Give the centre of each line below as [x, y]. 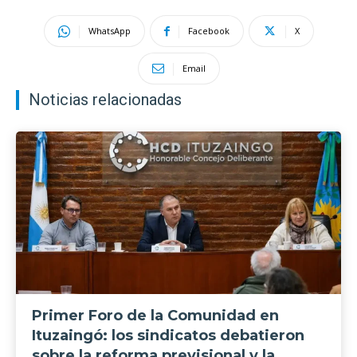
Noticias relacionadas [105, 100]
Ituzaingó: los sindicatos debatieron [168, 335]
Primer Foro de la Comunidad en [155, 316]
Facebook [208, 31]
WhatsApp [109, 31]
